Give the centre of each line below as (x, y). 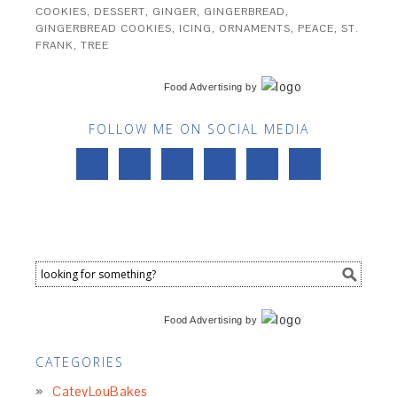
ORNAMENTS (255, 28)
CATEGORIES (80, 362)
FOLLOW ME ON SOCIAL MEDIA (198, 129)
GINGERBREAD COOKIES (104, 28)
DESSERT (120, 12)
